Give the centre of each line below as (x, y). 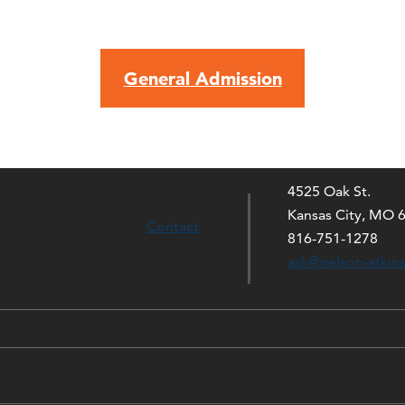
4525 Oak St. (329, 191)
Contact (172, 226)
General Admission (202, 79)
